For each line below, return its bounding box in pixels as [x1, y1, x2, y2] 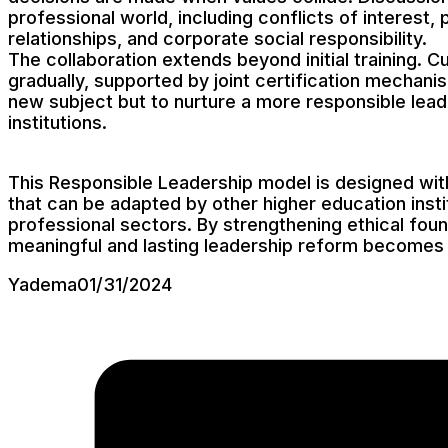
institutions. [8, 111, 107, 133]
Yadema [8, 273, 77, 295]
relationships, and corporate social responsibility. [8, 27, 427, 49]
